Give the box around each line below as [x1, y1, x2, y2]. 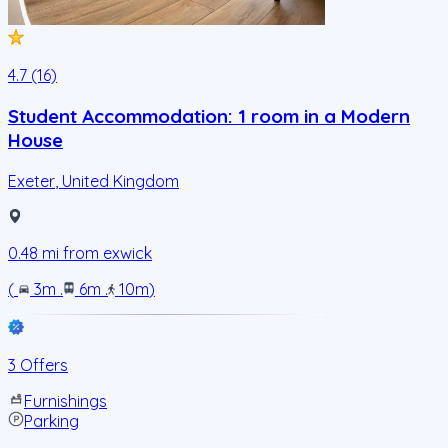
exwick [103, 242, 152, 263]
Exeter [8, 170, 55, 191]
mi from [38, 242, 103, 263]
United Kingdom [62, 170, 179, 191]
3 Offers [8, 354, 68, 375]
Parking [24, 410, 79, 431]
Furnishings [24, 390, 107, 411]
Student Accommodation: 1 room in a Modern [8, 103, 410, 128]
